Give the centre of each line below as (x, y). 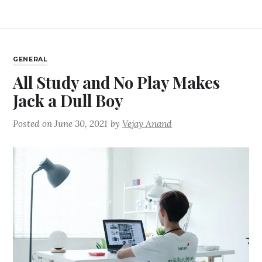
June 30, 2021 (81, 124)
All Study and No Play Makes (117, 82)
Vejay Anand (147, 124)
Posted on (34, 124)
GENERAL (30, 59)
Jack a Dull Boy (68, 101)
